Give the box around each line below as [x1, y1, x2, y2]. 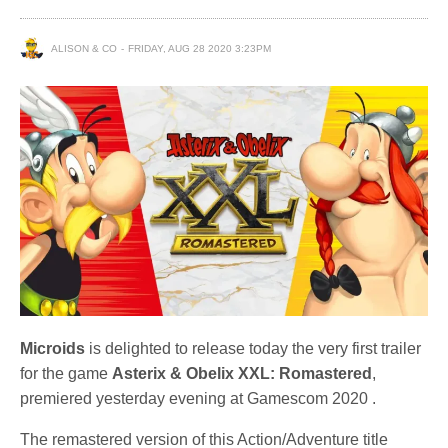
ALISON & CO [51, 42, 117, 54]
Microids [20, 339, 85, 357]
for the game [20, 364, 113, 382]
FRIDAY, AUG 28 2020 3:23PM [128, 42, 271, 54]
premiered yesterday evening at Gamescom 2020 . [20, 389, 377, 407]
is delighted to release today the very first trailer [85, 339, 422, 357]
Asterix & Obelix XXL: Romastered [112, 364, 373, 382]
